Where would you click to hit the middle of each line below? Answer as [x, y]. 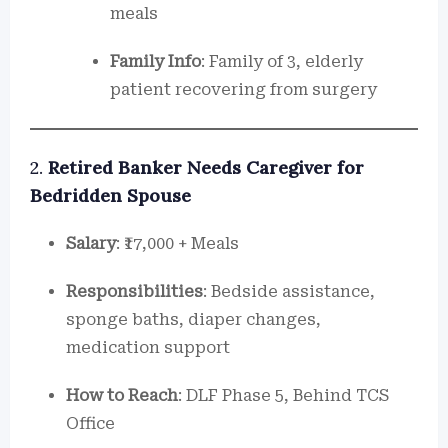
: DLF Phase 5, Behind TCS [283, 395]
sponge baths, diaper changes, [193, 319]
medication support [148, 347]
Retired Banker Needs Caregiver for [206, 167]
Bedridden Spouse [110, 195]
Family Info [155, 61]
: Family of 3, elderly [282, 61]
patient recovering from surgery [243, 89]
